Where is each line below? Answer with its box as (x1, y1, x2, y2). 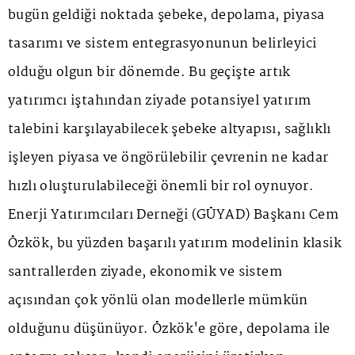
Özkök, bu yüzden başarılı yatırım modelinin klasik (8, 233, 342, 255)
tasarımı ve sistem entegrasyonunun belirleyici (8, 33, 317, 55)
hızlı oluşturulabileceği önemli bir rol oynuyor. (8, 176, 315, 198)
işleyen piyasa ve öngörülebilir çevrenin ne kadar (8, 147, 329, 170)
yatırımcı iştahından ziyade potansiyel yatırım (8, 90, 311, 113)
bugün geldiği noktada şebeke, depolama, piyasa (8, 5, 325, 27)
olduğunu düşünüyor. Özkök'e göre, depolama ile (8, 319, 330, 341)
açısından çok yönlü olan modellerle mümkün (8, 290, 308, 312)
